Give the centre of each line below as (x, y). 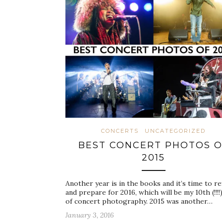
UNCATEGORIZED (175, 131)
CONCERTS (120, 131)
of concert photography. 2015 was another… (139, 201)
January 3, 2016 (90, 215)
